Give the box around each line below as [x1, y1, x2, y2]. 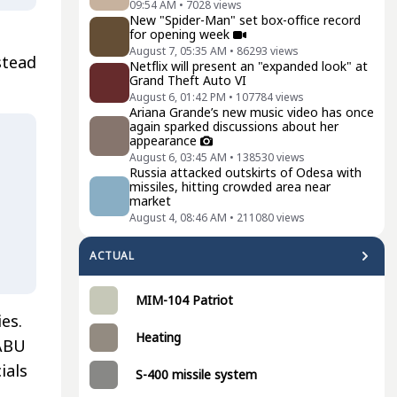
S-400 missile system [136, 366, 257, 383]
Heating [136, 329, 181, 346]
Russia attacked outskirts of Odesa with [129, 164, 362, 181]
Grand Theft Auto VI [129, 72, 246, 89]
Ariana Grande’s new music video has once [129, 104, 374, 121]
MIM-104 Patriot [136, 292, 233, 308]
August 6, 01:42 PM [129, 90, 226, 105]
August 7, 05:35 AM [129, 43, 227, 58]
